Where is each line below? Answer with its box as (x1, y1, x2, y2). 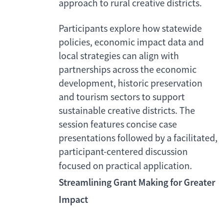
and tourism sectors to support (59, 91, 185, 104)
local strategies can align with (59, 50, 179, 63)
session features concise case (59, 118, 177, 131)
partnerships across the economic (59, 64, 197, 76)
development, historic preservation (59, 77, 202, 90)
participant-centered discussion (59, 146, 188, 158)
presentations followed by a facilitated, (59, 132, 218, 145)
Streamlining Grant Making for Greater (59, 176, 215, 189)
